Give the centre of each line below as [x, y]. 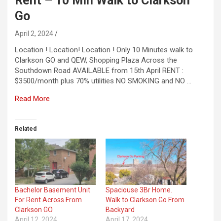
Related [26, 129]
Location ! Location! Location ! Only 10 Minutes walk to [104, 50]
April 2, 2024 [34, 33]
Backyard [120, 209]
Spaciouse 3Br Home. [139, 190]
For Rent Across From [48, 200]
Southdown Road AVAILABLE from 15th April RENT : [99, 70]
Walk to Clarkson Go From [145, 200]
